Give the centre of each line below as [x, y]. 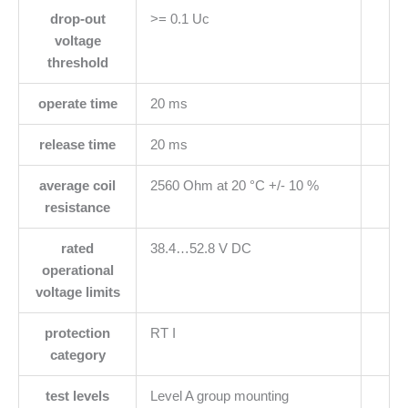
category [77, 355]
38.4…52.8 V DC [200, 248]
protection [77, 333]
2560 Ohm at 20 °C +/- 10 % [234, 185]
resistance [77, 207]
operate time [77, 103]
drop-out [77, 19]
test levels [77, 396]
